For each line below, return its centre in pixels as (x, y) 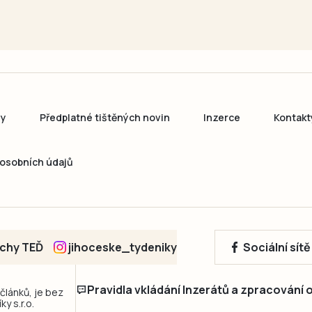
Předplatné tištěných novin (105, 118)
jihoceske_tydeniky (123, 248)
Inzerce (222, 118)
